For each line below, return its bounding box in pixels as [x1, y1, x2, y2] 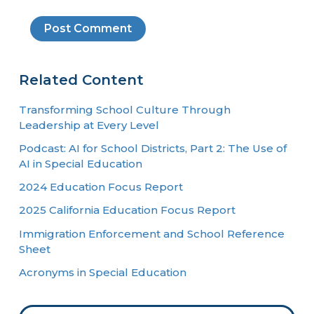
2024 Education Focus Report [19, 180, 184, 194]
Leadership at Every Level [19, 118, 160, 132]
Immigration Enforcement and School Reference [19, 226, 285, 240]
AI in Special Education [19, 156, 143, 170]
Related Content [19, 71, 144, 88]
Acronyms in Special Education [19, 265, 187, 279]
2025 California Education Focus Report [19, 203, 236, 217]
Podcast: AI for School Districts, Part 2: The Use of [19, 141, 287, 155]
